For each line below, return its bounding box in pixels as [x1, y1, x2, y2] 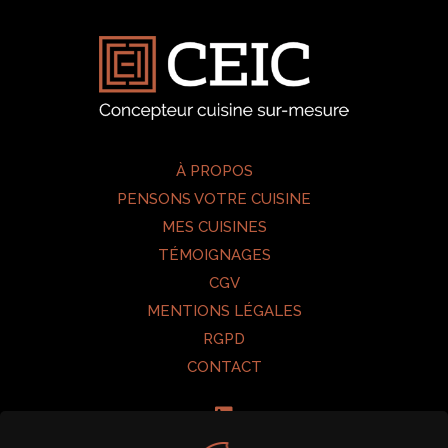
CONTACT [186, 357, 262, 376]
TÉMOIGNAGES [157, 245, 271, 264]
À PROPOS [175, 161, 253, 180]
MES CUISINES [161, 217, 267, 236]
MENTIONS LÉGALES [146, 301, 302, 320]
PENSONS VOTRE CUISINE [117, 189, 311, 208]
